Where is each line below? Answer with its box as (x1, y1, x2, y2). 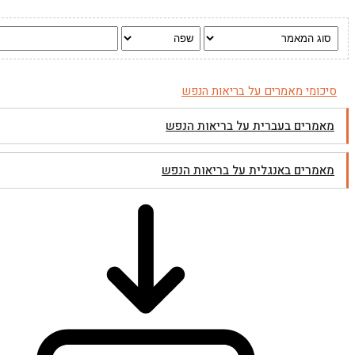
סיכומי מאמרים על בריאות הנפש (181, 82, 337, 100)
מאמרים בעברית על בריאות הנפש (166, 117, 334, 135)
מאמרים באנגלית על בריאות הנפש (162, 162, 334, 179)
